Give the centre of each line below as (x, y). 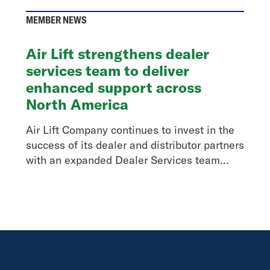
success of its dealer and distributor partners (135, 145)
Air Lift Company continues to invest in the (130, 130)
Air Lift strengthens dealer (117, 54)
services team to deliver (107, 71)
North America (77, 104)
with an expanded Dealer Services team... (127, 160)
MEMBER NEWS (56, 20)
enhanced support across (113, 87)
